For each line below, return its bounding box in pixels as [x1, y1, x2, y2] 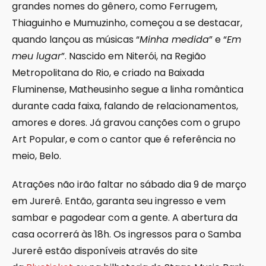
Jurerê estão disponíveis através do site [12, 244, 198, 258]
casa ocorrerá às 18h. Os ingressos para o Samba [12, 227, 241, 242]
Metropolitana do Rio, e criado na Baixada [12, 66, 204, 80]
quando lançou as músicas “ [12, 33, 140, 47]
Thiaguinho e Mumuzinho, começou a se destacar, [12, 16, 242, 30]
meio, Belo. [12, 149, 64, 163]
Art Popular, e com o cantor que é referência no [12, 132, 236, 147]
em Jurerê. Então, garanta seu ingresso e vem [12, 194, 226, 208]
